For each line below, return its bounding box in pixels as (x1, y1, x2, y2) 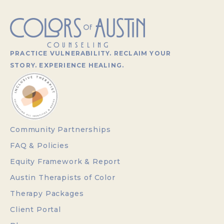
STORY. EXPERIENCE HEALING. (10, 61, 124, 69)
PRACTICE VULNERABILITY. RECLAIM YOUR (10, 49, 171, 57)
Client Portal (10, 204, 61, 214)
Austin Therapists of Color (10, 172, 115, 182)
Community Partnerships (10, 124, 111, 134)
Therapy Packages (10, 188, 84, 198)
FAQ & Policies (10, 140, 69, 150)
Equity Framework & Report (10, 156, 120, 166)
